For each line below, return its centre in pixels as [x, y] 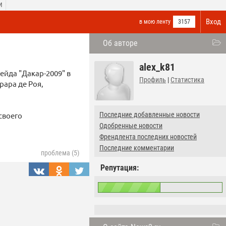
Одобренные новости [131, 126]
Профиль [153, 80]
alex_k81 [157, 67]
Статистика [187, 80]
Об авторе [120, 43]
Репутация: [120, 168]
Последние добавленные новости [150, 115]
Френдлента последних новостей [148, 137]
